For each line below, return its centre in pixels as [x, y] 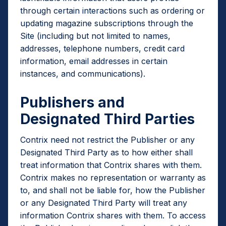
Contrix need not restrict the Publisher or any [107, 140]
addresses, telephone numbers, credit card [102, 48]
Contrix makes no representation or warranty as [113, 178]
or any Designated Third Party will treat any [104, 203]
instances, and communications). [83, 74]
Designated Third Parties [107, 119]
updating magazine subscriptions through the [107, 23]
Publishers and [72, 102]
